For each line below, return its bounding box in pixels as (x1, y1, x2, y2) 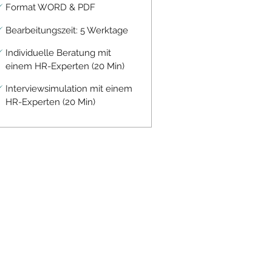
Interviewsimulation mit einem (5, 83, 132, 94)
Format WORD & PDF (5, 2, 95, 13)
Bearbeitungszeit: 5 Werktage (5, 24, 128, 36)
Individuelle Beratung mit (5, 47, 111, 58)
